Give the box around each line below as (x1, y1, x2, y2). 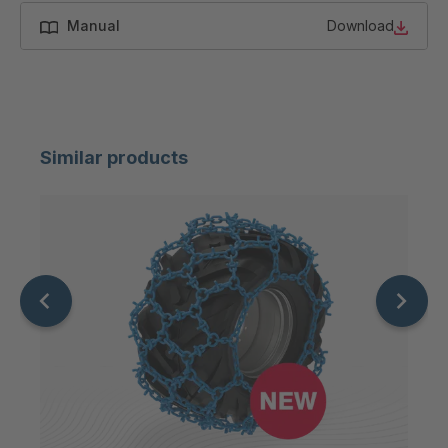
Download (326, 17, 394, 35)
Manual (66, 17, 120, 35)
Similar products (40, 146, 188, 168)
